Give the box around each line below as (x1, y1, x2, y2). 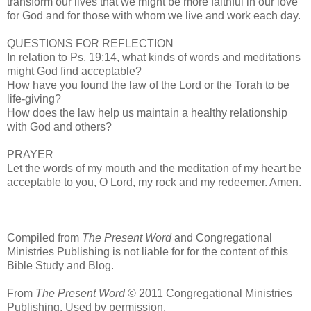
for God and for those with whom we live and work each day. (7, 9, 301, 22)
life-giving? (7, 92, 61, 105)
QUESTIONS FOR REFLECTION (7, 37, 174, 49)
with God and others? (7, 120, 112, 133)
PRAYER (7, 148, 53, 160)
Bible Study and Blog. (7, 259, 114, 271)
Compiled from (7, 231, 82, 244)
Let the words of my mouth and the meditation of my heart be (7, 162, 301, 174)
